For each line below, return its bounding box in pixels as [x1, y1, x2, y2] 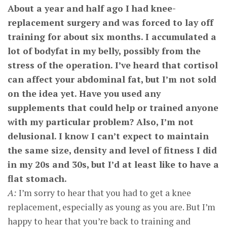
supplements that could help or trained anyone [8, 102, 218, 113]
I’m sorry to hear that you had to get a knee [19, 187, 191, 199]
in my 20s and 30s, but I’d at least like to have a [8, 159, 219, 170]
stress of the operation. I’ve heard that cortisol [8, 59, 218, 71]
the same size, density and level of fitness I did [8, 144, 217, 156]
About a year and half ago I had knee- [8, 3, 176, 14]
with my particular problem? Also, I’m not [8, 116, 194, 128]
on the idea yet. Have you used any [8, 88, 161, 99]
